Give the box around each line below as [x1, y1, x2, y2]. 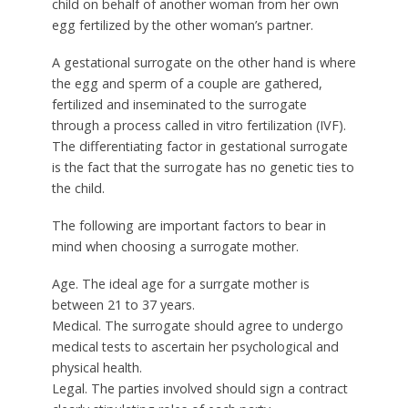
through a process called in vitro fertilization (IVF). [51, 117, 346, 135]
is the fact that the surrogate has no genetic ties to [51, 158, 354, 177]
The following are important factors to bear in [51, 217, 326, 235]
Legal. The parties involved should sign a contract [51, 379, 348, 397]
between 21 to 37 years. [51, 295, 195, 313]
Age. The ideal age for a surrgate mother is [51, 274, 310, 292]
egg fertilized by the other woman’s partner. [51, 16, 313, 35]
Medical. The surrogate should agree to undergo [51, 316, 343, 334]
